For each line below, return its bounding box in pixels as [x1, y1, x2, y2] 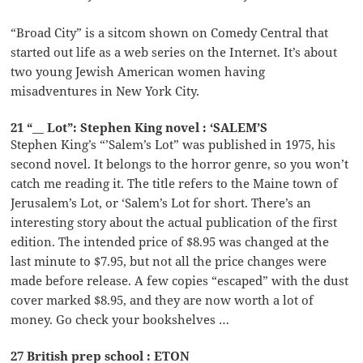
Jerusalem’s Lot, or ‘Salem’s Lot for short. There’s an [11, 194, 312, 211]
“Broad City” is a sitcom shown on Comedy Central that [11, 23, 329, 41]
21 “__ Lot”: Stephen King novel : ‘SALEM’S [11, 118, 268, 135]
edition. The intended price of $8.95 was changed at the [11, 233, 330, 250]
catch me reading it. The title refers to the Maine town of [11, 174, 339, 191]
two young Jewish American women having [11, 62, 266, 79]
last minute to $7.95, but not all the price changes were [11, 252, 327, 269]
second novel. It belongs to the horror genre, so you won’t [11, 155, 349, 172]
